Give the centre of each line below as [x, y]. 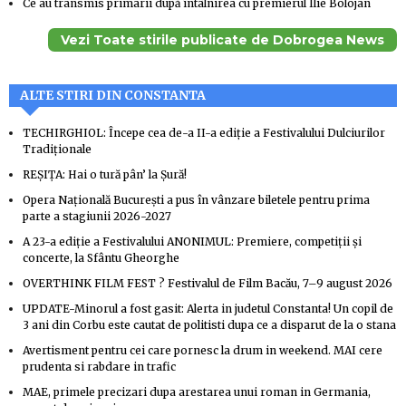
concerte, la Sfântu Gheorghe [101, 258]
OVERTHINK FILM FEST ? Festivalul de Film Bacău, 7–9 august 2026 [208, 284]
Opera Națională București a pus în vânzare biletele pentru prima [196, 200]
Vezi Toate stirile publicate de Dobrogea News [222, 40]
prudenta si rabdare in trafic [99, 367]
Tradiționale [57, 150]
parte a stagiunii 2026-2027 [97, 217]
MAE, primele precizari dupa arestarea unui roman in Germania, [197, 392]
